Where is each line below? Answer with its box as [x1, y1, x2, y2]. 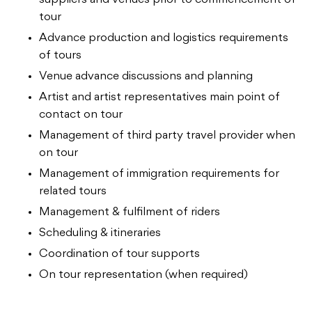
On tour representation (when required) [39, 269, 248, 281]
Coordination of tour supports [39, 248, 200, 260]
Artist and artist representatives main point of [39, 91, 280, 103]
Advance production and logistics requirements [39, 32, 288, 44]
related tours [39, 185, 107, 197]
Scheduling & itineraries [39, 227, 161, 239]
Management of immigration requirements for [39, 168, 279, 180]
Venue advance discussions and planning [39, 70, 253, 82]
